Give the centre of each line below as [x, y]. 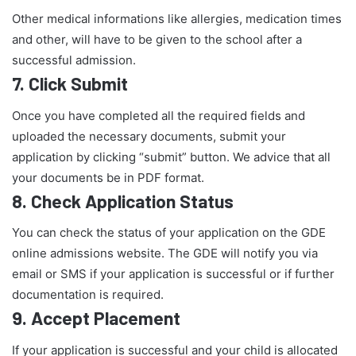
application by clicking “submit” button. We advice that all [171, 157]
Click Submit [78, 84]
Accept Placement [106, 318]
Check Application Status [132, 201]
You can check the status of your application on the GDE [169, 233]
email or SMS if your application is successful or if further [173, 274]
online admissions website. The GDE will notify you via [165, 253]
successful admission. [74, 60]
